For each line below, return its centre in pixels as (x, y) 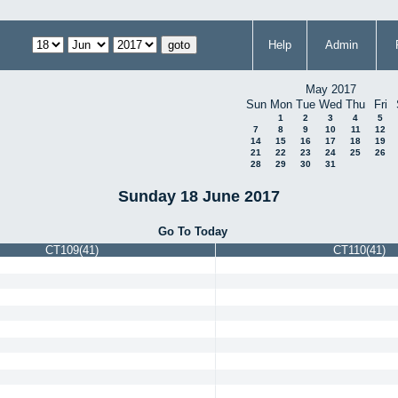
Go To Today (193, 231)
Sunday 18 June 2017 (199, 196)
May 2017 (330, 89)
